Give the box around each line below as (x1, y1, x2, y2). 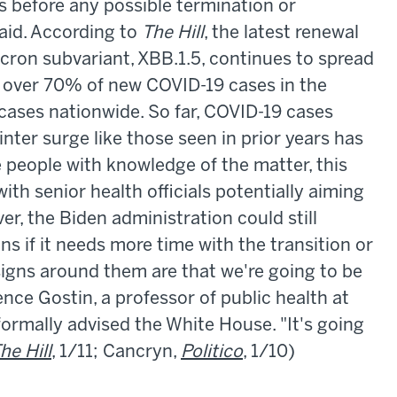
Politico (181, 344, 243, 362)
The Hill (142, 25, 204, 43)
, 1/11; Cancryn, (51, 344, 181, 362)
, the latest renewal (204, 25, 359, 43)
